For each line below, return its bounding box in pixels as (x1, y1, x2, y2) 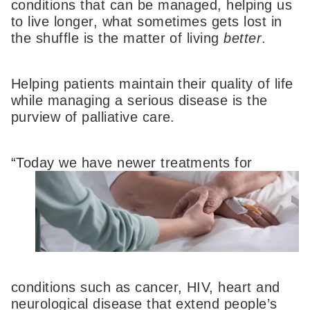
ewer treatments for (125, 154, 253, 170)
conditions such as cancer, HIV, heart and (11, 279, 280, 295)
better (224, 30, 262, 46)
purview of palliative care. (11, 109, 175, 125)
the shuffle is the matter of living (11, 30, 224, 46)
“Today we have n (11, 154, 125, 170)
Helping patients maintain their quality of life (11, 75, 293, 91)
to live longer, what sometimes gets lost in (11, 14, 282, 30)
